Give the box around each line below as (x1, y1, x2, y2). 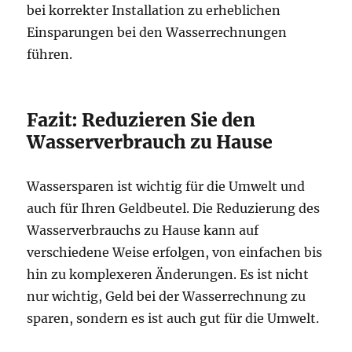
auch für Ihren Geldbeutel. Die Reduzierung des (27, 200, 321, 216)
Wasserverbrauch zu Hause (27, 130, 273, 153)
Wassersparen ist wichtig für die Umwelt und (27, 178, 306, 194)
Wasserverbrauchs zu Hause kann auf (27, 222, 259, 238)
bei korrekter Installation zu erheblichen (27, 2, 281, 18)
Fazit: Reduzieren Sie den (27, 108, 256, 131)
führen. (27, 46, 73, 62)
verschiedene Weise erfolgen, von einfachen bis (27, 244, 323, 260)
